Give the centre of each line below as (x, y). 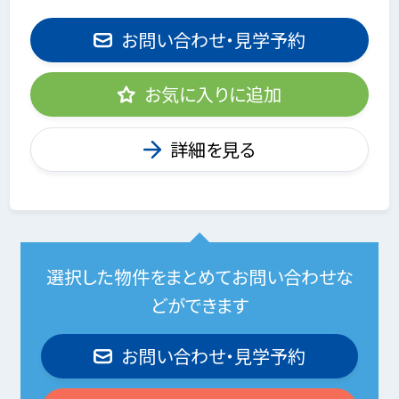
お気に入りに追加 (213, 94)
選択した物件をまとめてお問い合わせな (199, 276)
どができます (199, 305)
